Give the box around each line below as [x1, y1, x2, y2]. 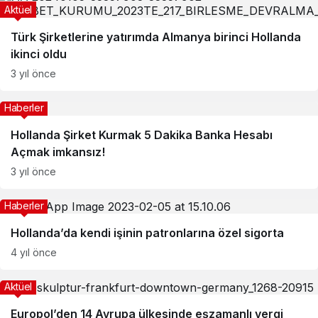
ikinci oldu [11, 47, 67, 61]
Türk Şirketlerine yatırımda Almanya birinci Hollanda [11, 30, 301, 44]
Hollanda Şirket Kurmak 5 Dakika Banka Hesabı [11, 128, 273, 142]
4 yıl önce [11, 246, 57, 258]
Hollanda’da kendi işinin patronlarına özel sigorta [11, 226, 284, 240]
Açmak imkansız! [11, 145, 105, 159]
